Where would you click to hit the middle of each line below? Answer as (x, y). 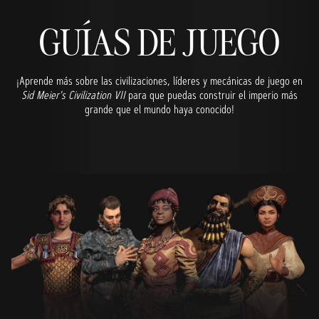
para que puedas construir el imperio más (211, 95)
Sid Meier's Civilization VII (73, 95)
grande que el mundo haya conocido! (159, 110)
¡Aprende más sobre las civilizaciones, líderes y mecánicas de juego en (159, 81)
